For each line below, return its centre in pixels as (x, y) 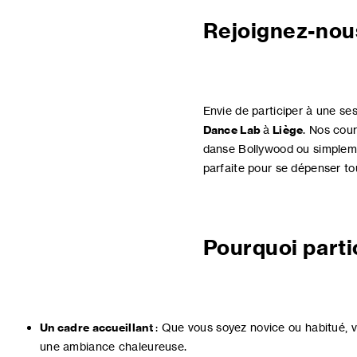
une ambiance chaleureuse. (114, 347)
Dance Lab (232, 130)
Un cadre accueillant (96, 328)
